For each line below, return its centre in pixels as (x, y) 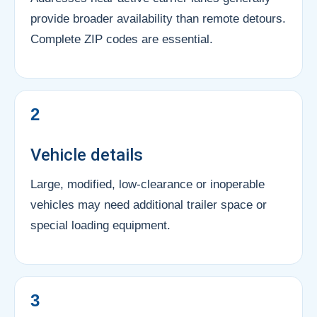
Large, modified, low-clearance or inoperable (148, 184)
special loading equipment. (100, 225)
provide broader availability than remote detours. (158, 18)
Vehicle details (87, 155)
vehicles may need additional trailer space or (149, 204)
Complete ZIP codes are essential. (122, 39)
